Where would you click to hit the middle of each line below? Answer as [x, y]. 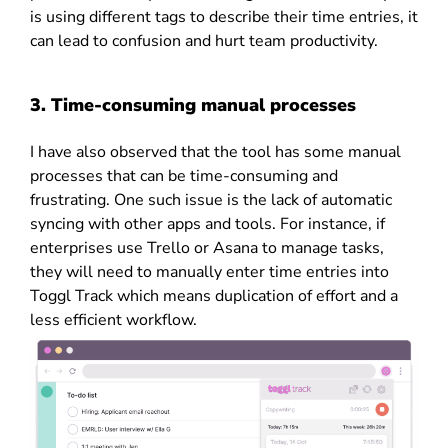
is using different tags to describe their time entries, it [224, 17]
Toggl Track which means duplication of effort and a [214, 296]
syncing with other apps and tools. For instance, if [207, 224]
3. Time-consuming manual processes [193, 105]
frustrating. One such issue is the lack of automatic [211, 200]
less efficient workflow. [113, 320]
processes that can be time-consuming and [184, 176]
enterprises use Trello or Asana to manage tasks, [207, 248]
